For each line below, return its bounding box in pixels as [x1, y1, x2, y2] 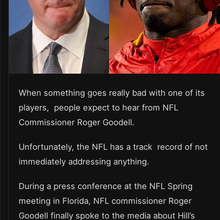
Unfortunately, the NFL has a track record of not [19, 142, 208, 152]
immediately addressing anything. [19, 157, 154, 167]
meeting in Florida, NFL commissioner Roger [19, 196, 192, 206]
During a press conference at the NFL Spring [19, 181, 192, 192]
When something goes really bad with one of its [19, 88, 205, 98]
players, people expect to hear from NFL [19, 103, 181, 113]
